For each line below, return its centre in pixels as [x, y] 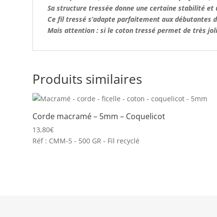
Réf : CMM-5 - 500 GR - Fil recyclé [86, 141]
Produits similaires [87, 79]
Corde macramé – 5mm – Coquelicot [99, 116]
